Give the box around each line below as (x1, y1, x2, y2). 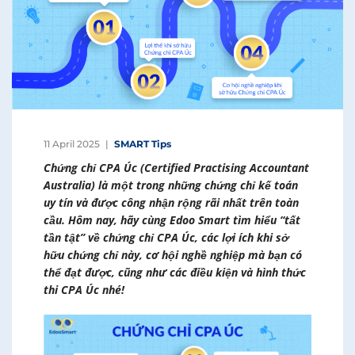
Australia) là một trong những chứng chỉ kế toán (44, 177, 298, 193)
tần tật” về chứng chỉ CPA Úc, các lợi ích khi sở (44, 229, 288, 245)
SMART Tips (114, 137, 171, 150)
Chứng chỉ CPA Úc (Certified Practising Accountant (44, 159, 309, 175)
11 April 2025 (44, 137, 100, 150)
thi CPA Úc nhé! (44, 281, 124, 297)
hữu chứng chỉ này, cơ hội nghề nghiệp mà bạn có (44, 246, 302, 262)
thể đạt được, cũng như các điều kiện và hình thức (44, 264, 306, 280)
